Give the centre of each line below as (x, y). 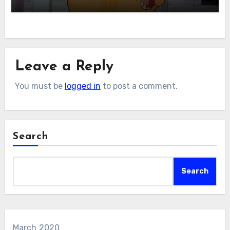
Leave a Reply (64, 67)
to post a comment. (139, 86)
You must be (40, 86)
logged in (82, 86)
